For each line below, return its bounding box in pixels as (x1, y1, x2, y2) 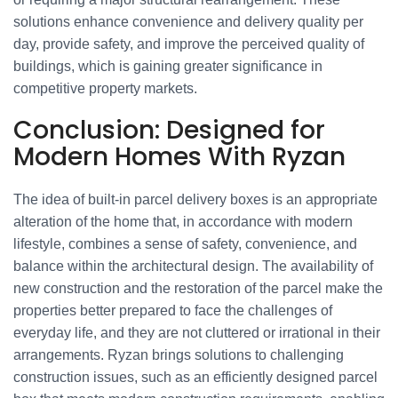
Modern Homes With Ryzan (13, 139, 346, 174)
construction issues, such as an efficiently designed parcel (13, 370, 378, 385)
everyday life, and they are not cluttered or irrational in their (13, 325, 380, 340)
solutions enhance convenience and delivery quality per (13, 14, 363, 29)
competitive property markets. (13, 81, 197, 96)
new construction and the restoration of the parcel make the (13, 281, 383, 296)
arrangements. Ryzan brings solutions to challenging (13, 347, 344, 362)
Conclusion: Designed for (13, 113, 325, 147)
